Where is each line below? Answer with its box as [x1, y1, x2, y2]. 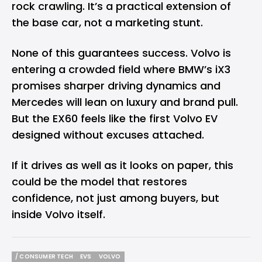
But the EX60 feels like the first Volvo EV [12, 111, 218, 126]
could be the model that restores [12, 174, 187, 189]
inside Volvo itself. [12, 207, 105, 222]
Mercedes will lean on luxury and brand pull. [12, 95, 238, 110]
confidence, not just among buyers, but [12, 191, 219, 206]
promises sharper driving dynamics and [12, 78, 220, 94]
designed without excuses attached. [12, 127, 204, 143]
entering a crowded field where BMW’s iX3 [12, 62, 230, 77]
